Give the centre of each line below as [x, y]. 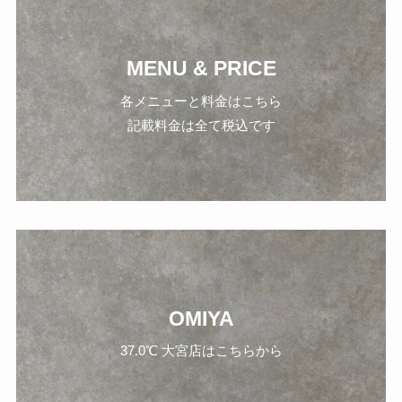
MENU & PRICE [201, 68]
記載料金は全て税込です [201, 125]
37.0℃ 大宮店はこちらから [201, 351]
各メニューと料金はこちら [201, 100]
